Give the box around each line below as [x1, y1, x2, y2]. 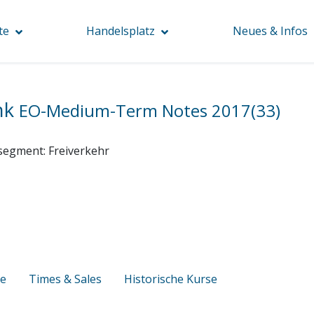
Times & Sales [29, 271, 102, 287]
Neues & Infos [233, 23, 308, 39]
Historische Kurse [124, 271, 217, 287]
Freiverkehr [48, 142, 109, 158]
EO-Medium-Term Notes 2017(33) [19, 100, 280, 122]
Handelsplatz [86, 23, 156, 39]
